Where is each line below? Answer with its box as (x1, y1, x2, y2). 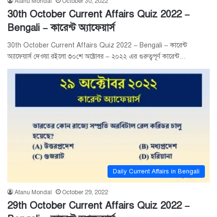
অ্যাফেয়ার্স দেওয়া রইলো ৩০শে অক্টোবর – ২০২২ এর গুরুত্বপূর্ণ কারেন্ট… (7, 52, 186, 61)
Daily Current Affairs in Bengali (113, 168, 200, 176)
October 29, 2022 (62, 189, 108, 196)
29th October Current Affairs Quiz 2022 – (7, 200, 190, 212)
